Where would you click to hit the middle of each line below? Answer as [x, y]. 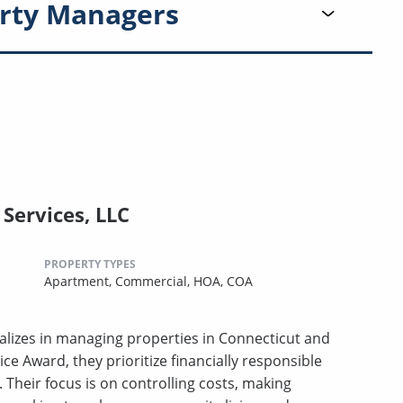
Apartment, [80, 282]
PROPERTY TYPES [90, 264]
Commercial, [154, 282]
